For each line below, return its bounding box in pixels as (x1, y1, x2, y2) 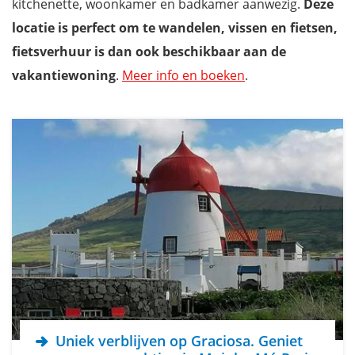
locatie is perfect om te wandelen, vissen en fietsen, (12, 19, 338, 37)
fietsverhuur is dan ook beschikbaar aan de (12, 43, 286, 61)
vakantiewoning (12, 67, 116, 85)
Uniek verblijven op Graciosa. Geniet (52, 331, 303, 351)
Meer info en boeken (122, 67, 245, 85)
